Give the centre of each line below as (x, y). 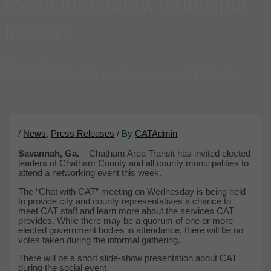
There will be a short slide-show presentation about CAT (128, 259)
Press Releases (83, 133)
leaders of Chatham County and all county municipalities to (134, 164)
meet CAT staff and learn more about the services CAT (126, 211)
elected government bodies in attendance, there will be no (131, 230)
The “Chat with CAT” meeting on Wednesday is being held (132, 191)
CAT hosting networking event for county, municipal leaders (121, 75)
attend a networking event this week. (90, 173)
